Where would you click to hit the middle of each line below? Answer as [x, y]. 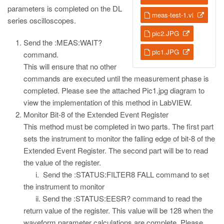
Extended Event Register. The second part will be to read [116, 150]
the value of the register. [62, 162]
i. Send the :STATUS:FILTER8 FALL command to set [116, 174]
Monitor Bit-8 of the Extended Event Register [96, 114]
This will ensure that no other [70, 66]
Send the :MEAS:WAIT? [63, 42]
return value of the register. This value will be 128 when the [118, 210]
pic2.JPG [165, 33]
